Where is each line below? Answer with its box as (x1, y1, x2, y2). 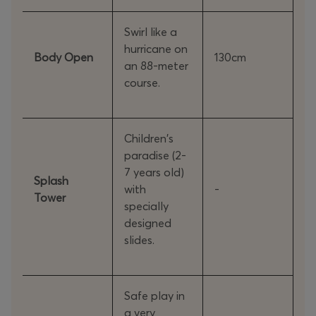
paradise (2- (124, 147, 186, 162)
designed (124, 215, 171, 230)
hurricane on (124, 41, 188, 56)
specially (124, 198, 169, 213)
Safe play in (124, 288, 185, 303)
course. (124, 75, 160, 90)
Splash (34, 173, 68, 188)
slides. (124, 232, 154, 247)
